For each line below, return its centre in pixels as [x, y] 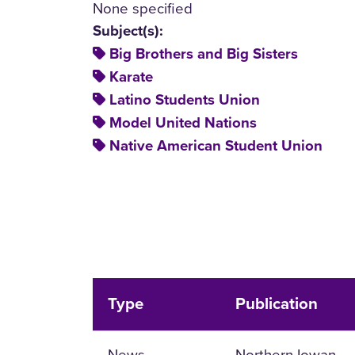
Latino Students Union [185, 100]
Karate [131, 77]
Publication [277, 304]
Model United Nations [183, 123]
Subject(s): [128, 31]
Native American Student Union [216, 146]
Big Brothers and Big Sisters [204, 54]
